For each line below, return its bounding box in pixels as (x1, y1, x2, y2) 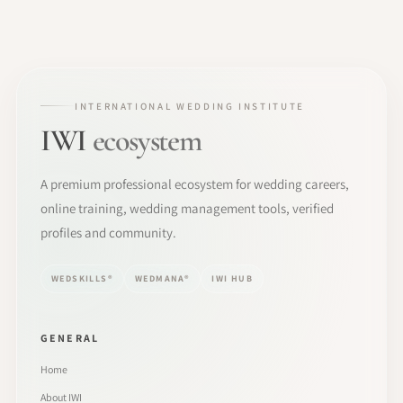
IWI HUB (211, 273, 254, 284)
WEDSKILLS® (51, 273, 113, 284)
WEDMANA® (135, 273, 191, 284)
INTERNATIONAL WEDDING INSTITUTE (75, 99, 305, 112)
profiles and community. (40, 223, 176, 241)
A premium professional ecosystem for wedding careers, (40, 175, 349, 193)
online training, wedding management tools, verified (40, 199, 334, 217)
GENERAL (40, 330, 100, 345)
